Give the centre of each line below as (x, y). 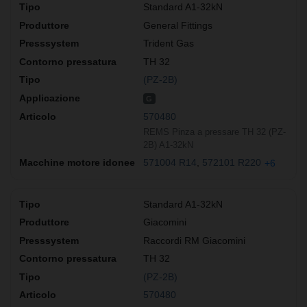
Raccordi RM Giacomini (194, 240)
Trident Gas (169, 44)
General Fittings (178, 25)
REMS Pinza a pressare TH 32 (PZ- (214, 132)
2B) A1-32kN (168, 145)
